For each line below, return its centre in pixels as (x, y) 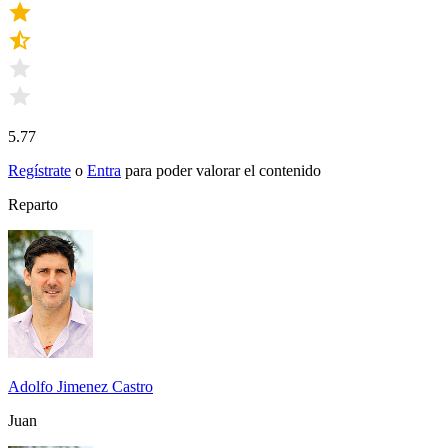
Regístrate (39, 170)
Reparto (33, 204)
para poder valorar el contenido (223, 170)
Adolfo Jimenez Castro (80, 386)
